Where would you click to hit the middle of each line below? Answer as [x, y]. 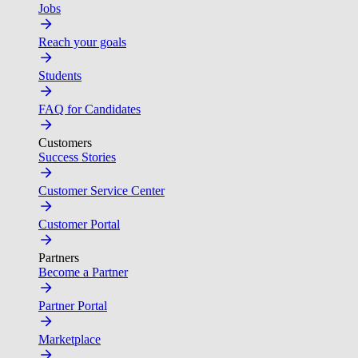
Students [60, 76]
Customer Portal [79, 224]
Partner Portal [73, 306]
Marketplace [70, 339]
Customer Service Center [101, 191]
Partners [59, 258]
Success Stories [77, 157]
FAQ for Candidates [89, 109]
